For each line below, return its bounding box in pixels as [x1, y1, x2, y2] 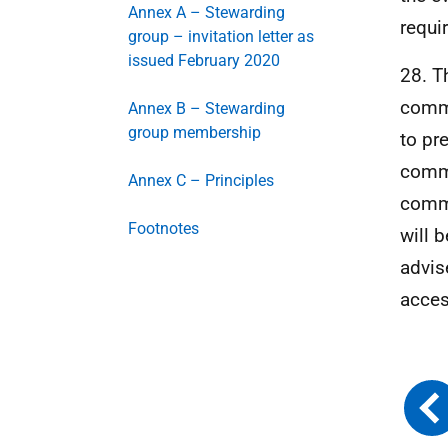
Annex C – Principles [128, 171, 274, 190]
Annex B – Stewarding [128, 99, 285, 118]
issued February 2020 [128, 51, 280, 70]
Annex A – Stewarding [128, 3, 285, 22]
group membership [128, 123, 261, 142]
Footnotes [128, 219, 199, 238]
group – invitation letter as [128, 27, 314, 46]
